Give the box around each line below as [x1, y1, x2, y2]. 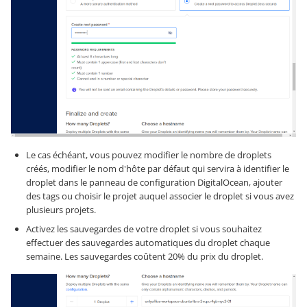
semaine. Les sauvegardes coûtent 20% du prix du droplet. [26, 249, 263, 262]
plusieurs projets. [26, 203, 96, 216]
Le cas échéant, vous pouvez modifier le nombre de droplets [26, 148, 271, 161]
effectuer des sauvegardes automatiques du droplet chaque [26, 236, 270, 249]
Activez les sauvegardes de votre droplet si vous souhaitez [26, 222, 262, 235]
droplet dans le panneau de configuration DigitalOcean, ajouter [26, 175, 282, 188]
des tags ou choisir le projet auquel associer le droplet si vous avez [26, 189, 294, 202]
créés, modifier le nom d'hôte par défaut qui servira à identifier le [26, 162, 289, 175]
